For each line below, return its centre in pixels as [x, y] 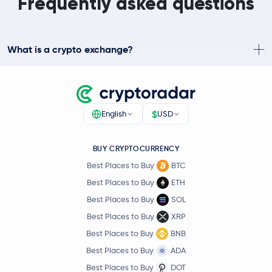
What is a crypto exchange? [70, 49]
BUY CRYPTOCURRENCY [136, 149]
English [114, 114]
